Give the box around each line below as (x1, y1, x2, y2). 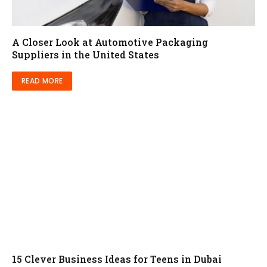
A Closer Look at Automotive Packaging (12, 36, 208, 49)
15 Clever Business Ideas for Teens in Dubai (12, 252, 222, 265)
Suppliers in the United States (12, 48, 159, 61)
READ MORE (21, 76, 63, 86)
